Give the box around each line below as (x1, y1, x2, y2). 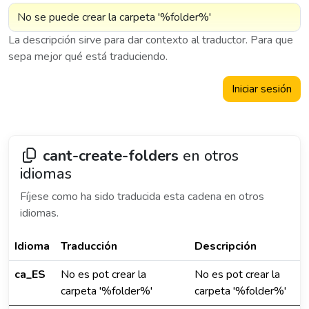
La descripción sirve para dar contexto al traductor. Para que (8, 32, 293, 48)
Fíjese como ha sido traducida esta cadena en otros (20, 189, 264, 204)
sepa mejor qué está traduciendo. (8, 49, 168, 64)
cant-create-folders (43, 146, 179, 166)
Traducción (61, 239, 117, 254)
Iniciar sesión (232, 81, 292, 97)
